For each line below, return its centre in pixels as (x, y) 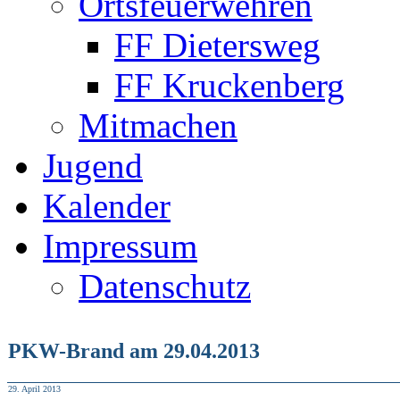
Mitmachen (158, 125)
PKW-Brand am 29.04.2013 (134, 350)
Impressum (120, 246)
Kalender (107, 206)
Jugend (93, 166)
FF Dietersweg (217, 45)
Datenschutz (165, 286)
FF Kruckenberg (229, 85)
